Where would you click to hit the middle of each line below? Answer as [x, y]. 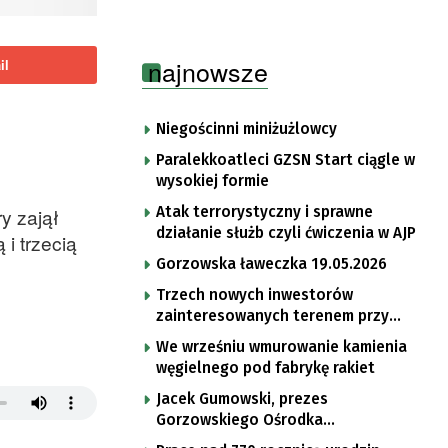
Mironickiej [195, 336]
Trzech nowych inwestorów [254, 294]
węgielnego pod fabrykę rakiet [265, 367]
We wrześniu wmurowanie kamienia [281, 346]
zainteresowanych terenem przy [272, 315]
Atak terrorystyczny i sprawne [264, 211]
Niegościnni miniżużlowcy [246, 128]
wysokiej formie [212, 180]
